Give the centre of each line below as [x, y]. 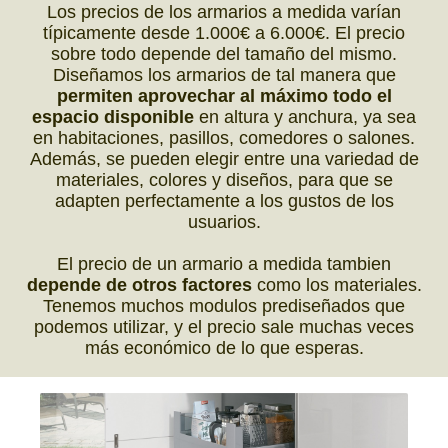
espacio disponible [113, 116]
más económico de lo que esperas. [224, 347]
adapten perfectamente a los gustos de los [224, 200]
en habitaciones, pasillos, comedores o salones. [224, 137]
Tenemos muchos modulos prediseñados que [224, 305]
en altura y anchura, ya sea [305, 116]
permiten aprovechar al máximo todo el [224, 95]
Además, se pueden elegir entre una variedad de [224, 158]
